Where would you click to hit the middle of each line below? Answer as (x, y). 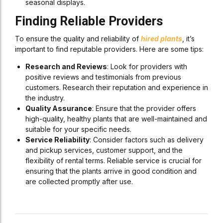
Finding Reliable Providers (89, 21)
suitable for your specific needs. (78, 129)
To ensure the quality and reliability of (78, 39)
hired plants (162, 39)
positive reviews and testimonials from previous (103, 77)
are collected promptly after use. (79, 181)
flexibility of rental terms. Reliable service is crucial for (113, 161)
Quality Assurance (59, 108)
